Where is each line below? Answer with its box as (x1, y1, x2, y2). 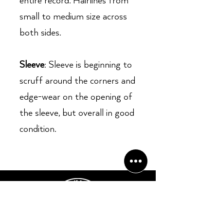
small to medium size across (19, 11, 127, 22)
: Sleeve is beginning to (44, 59, 132, 71)
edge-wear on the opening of (19, 91, 132, 103)
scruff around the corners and (19, 75, 135, 87)
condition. (19, 124, 56, 135)
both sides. (19, 27, 61, 38)
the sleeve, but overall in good (19, 108, 134, 119)
